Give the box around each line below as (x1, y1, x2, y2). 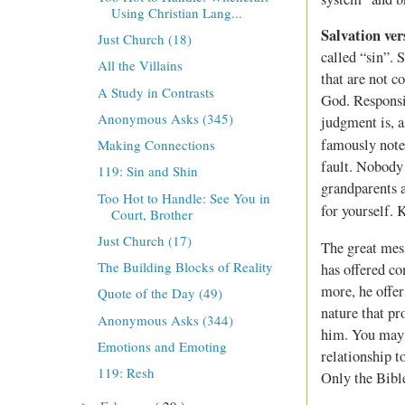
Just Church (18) (97, 30, 192, 49)
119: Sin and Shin (97, 162, 198, 181)
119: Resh (97, 363, 155, 382)
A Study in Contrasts (97, 82, 214, 101)
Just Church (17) (97, 231, 192, 250)
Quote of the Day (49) (97, 284, 222, 303)
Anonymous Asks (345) (97, 108, 233, 127)
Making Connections (97, 136, 215, 155)
